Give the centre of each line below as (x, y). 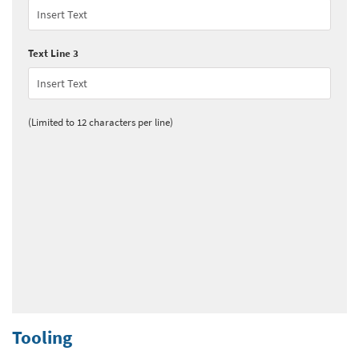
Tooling (42, 337)
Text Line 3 (53, 52)
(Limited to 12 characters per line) (101, 121)
